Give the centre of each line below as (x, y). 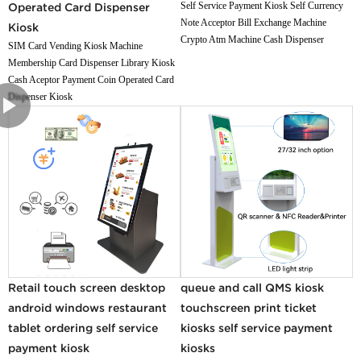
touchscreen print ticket (249, 307)
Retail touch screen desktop (87, 287)
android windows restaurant (88, 307)
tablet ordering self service (83, 328)
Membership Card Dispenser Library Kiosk (92, 62)
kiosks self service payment (257, 328)
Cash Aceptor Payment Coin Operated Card (91, 79)
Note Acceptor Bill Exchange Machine (253, 22)
